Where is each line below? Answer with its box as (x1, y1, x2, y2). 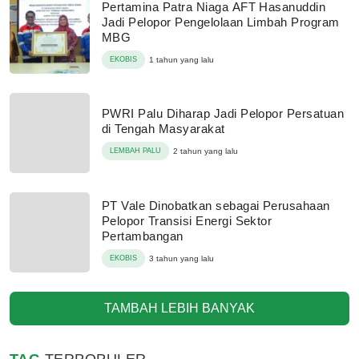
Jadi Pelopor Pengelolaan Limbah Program (102, 14, 340, 29)
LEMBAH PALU (110, 147, 161, 155)
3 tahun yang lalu (149, 253, 214, 263)
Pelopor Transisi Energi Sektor (102, 213, 272, 228)
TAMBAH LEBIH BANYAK (104, 301, 255, 315)
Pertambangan (102, 228, 184, 243)
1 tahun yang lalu (149, 54, 214, 64)
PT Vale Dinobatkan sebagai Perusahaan (102, 198, 330, 212)
